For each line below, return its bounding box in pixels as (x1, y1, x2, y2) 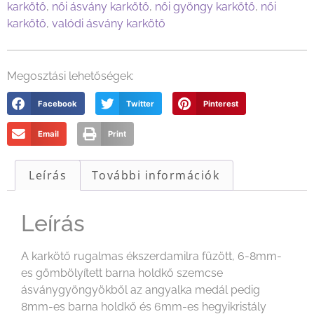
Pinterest (203, 98, 239, 109)
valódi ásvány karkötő (52, 17, 165, 31)
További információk (91, 168, 220, 184)
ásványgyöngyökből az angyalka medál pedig (21, 282, 260, 296)
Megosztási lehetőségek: (7, 69, 134, 83)
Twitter (126, 98, 154, 109)
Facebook (37, 98, 77, 109)
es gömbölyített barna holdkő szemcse (21, 266, 223, 280)
